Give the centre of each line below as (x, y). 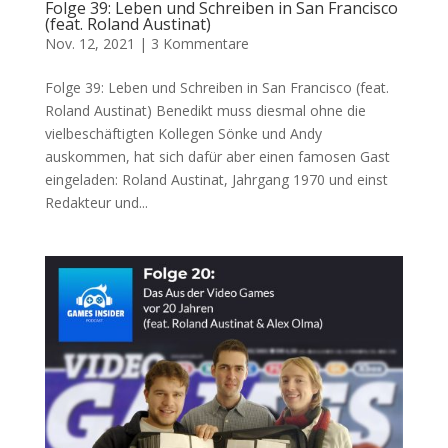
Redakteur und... (96, 202)
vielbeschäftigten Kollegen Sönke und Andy (183, 133)
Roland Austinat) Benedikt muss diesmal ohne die (205, 110)
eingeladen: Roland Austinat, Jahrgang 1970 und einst (216, 179)
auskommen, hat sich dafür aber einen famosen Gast (217, 156)
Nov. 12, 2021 (89, 43)
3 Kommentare (199, 43)
